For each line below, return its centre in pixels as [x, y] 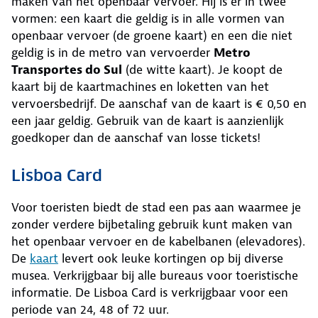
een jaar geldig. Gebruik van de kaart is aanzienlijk [148, 121]
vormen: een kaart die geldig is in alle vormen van [148, 19]
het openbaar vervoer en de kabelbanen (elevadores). [158, 242]
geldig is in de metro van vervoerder [113, 53]
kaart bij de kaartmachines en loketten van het [140, 87]
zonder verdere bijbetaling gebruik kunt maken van [152, 225]
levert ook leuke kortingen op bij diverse [171, 259]
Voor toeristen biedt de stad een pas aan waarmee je [156, 208]
